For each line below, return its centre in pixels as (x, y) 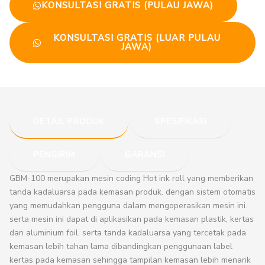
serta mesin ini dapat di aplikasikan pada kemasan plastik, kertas (132, 219)
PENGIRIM (54, 155)
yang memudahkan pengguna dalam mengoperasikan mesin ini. (128, 206)
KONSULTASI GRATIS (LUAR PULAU (137, 38)
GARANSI (145, 155)
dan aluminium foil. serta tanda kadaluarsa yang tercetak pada (128, 233)
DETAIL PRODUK (69, 122)
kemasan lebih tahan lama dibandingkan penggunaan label (121, 247)
